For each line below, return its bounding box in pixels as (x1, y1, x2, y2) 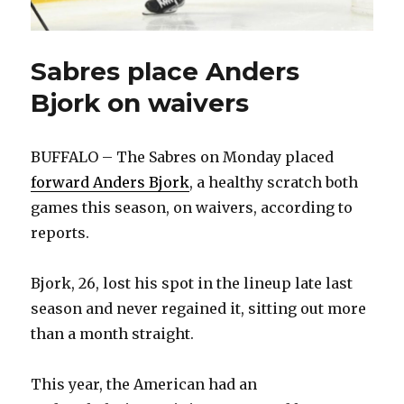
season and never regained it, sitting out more (31, 299, 367, 318)
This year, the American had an (31, 375, 258, 394)
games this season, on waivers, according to (31, 198, 353, 217)
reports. (31, 224, 90, 243)
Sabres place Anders (31, 56, 300, 87)
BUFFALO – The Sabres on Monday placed (31, 148, 335, 167)
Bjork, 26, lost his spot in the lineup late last (31, 274, 353, 293)
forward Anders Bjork (31, 173, 190, 192)
